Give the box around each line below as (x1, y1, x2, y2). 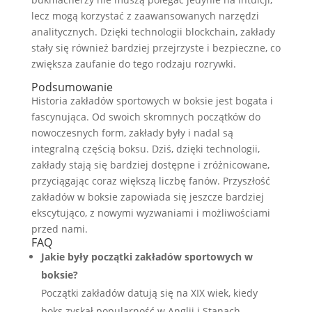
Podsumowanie (31, 79, 113, 95)
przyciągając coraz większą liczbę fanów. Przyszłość (31, 174, 270, 187)
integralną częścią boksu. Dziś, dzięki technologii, (31, 142, 260, 155)
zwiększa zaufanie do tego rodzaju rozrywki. (31, 57, 236, 70)
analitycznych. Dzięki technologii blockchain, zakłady (31, 25, 275, 38)
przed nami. (31, 222, 88, 235)
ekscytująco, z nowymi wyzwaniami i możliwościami (31, 206, 270, 219)
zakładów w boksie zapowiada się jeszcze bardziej (31, 190, 264, 203)
